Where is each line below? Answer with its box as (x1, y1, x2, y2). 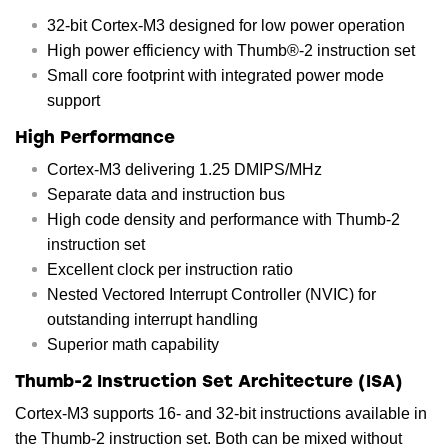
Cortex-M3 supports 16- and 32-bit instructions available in (15, 404, 427, 422)
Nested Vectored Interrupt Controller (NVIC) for (47, 285, 376, 303)
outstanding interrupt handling (47, 310, 258, 328)
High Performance (15, 129, 175, 147)
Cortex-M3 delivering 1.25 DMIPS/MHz (47, 160, 322, 178)
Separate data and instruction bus (47, 185, 285, 203)
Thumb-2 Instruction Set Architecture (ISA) (15, 373, 403, 391)
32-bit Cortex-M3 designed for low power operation (47, 16, 405, 34)
